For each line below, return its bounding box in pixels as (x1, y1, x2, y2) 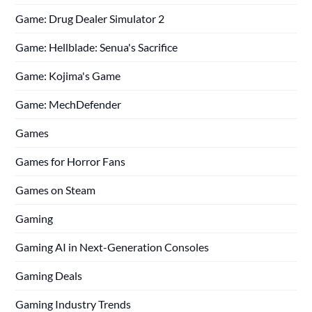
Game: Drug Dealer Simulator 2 (15, 11, 165, 25)
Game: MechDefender (15, 97, 122, 111)
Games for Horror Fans (15, 154, 126, 168)
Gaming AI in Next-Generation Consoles (15, 240, 210, 253)
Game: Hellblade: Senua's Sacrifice (15, 40, 178, 54)
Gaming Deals (15, 268, 83, 282)
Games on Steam (15, 182, 96, 196)
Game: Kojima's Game (15, 68, 121, 82)
